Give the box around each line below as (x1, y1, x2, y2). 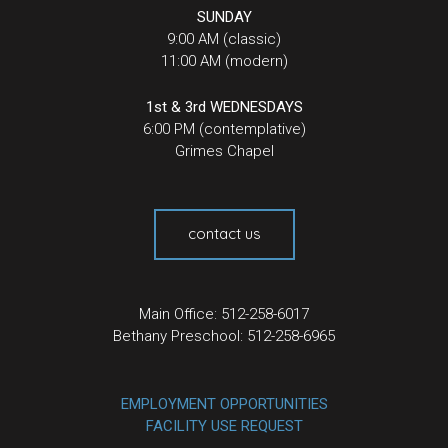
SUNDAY (196, 8, 252, 27)
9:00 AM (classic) (167, 30, 281, 49)
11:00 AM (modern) (160, 52, 288, 71)
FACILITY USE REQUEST (145, 416, 303, 435)
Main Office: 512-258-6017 (139, 304, 309, 323)
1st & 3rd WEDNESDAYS (145, 98, 303, 117)
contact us (187, 224, 261, 244)
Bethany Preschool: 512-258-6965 (113, 326, 335, 345)
